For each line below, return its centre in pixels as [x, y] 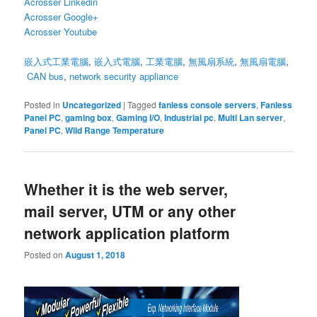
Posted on [45, 254]
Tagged [142, 105]
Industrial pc [189, 118]
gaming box [89, 118]
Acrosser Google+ [62, 17]
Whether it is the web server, [126, 189]
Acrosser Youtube [61, 32]
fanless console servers [208, 105]
